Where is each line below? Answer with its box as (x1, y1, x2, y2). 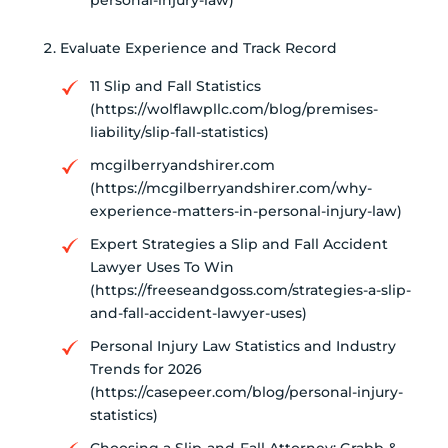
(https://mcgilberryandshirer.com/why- (90, 179, 372, 198)
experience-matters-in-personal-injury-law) (90, 202, 402, 221)
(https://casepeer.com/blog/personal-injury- (90, 383, 403, 402)
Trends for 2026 (90, 360, 202, 379)
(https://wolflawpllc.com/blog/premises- (90, 100, 378, 119)
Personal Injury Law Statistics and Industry (90, 337, 396, 356)
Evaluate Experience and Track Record (60, 39, 337, 58)
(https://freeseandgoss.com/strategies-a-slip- (90, 281, 411, 300)
